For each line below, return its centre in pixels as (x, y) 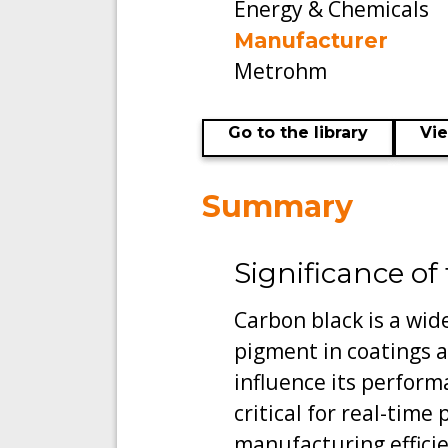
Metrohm (280, 71)
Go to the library (298, 132)
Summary (277, 206)
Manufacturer (311, 40)
